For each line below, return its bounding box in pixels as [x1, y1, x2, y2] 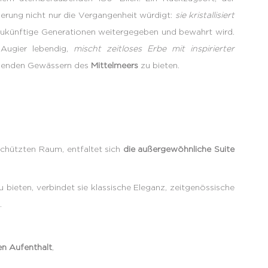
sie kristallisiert [175, 10, 235, 20]
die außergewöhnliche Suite [123, 144, 235, 154]
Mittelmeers [90, 60, 138, 70]
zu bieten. [138, 60, 179, 70]
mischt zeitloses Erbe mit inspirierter [73, 44, 235, 53]
